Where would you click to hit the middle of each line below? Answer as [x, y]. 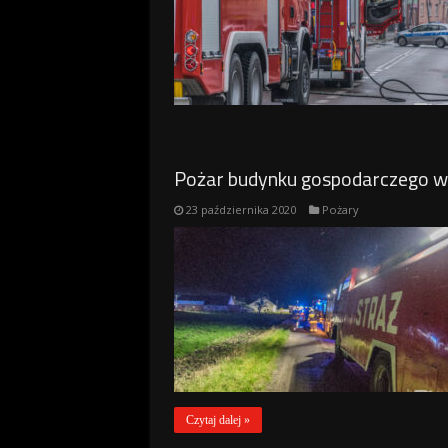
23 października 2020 [240, 209]
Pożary [340, 209]
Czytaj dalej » [217, 420]
